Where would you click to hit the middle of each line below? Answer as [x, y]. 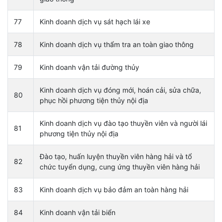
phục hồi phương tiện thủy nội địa [94, 100]
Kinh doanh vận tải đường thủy [89, 67]
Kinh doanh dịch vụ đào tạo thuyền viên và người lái [123, 123]
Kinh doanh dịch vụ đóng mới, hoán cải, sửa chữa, [120, 90]
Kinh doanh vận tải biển [78, 212]
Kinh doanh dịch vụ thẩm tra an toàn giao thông [117, 44]
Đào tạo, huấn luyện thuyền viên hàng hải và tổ [116, 156]
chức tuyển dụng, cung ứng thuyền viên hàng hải [120, 166]
